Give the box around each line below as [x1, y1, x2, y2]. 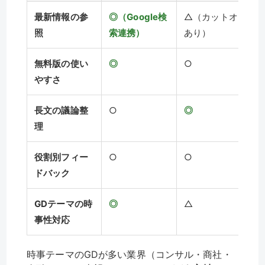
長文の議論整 [34, 105, 88, 117]
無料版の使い [34, 58, 88, 70]
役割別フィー [34, 151, 88, 163]
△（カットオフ [184, 11, 247, 23]
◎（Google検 [109, 11, 167, 23]
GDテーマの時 [34, 198, 92, 210]
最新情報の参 [34, 11, 88, 23]
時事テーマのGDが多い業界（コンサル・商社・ [27, 248, 232, 261]
